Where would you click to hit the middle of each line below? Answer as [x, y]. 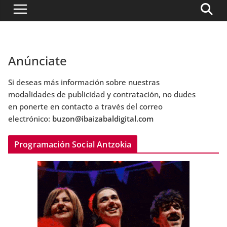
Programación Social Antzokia [73, 145]
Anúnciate [37, 61]
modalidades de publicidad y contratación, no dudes [102, 94]
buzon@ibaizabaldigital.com [103, 119]
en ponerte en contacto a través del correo [85, 107]
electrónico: [30, 119]
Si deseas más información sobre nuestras [84, 82]
